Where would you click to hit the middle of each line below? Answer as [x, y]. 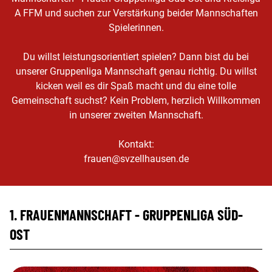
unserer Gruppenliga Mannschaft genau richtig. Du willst [136, 71]
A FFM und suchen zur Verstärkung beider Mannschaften [136, 13]
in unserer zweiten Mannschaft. [136, 115]
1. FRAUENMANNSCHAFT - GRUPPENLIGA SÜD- [126, 215]
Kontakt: [136, 144]
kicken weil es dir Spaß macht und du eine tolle [136, 86]
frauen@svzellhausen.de [136, 159]
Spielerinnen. [136, 28]
